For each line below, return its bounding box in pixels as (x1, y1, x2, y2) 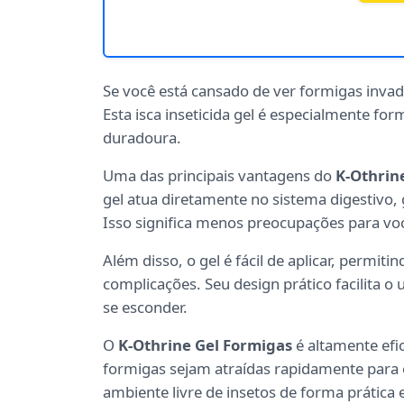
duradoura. (103, 127, 181, 149)
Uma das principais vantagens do (103, 165, 335, 187)
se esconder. (103, 297, 188, 318)
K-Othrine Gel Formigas (118, 335, 292, 356)
